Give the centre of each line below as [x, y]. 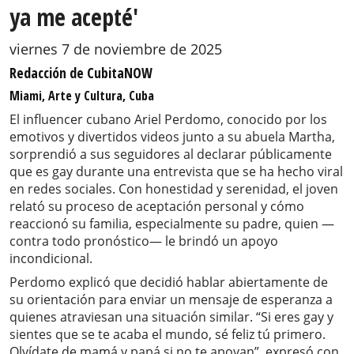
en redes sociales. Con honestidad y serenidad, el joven [174, 189]
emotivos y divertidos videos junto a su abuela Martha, [172, 137]
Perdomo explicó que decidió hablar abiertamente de [169, 282]
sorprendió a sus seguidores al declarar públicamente [171, 154]
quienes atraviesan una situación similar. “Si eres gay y [171, 317]
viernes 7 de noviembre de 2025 [116, 49]
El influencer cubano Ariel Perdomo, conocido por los [168, 120]
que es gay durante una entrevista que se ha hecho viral [176, 172]
